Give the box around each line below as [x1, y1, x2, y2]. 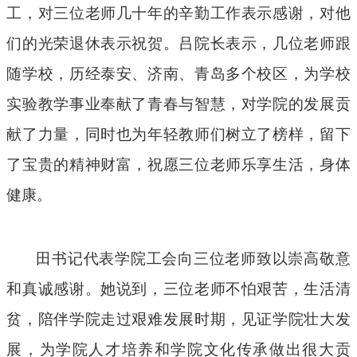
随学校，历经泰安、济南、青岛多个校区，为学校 [6, 65, 351, 83]
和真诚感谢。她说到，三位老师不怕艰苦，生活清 [6, 280, 351, 298]
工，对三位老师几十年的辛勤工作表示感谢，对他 [6, 5, 351, 22]
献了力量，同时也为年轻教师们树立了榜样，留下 [6, 126, 351, 143]
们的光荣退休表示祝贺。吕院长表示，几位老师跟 [6, 35, 351, 53]
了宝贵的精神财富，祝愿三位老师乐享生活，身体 [6, 156, 351, 174]
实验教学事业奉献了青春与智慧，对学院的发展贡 [6, 96, 351, 113]
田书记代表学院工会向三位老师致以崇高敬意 [36, 250, 351, 268]
